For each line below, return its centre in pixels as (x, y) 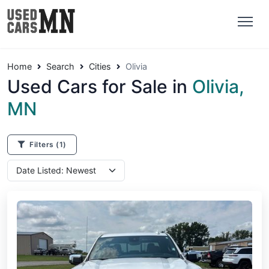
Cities (100, 66)
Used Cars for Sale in (100, 86)
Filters (43, 144)
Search (60, 66)
